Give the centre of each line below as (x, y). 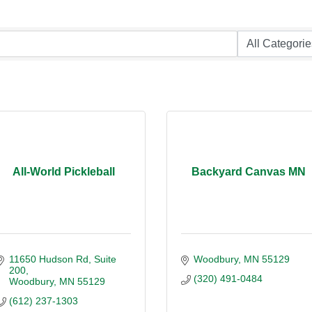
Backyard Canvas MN (248, 172)
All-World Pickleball (64, 172)
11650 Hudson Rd (48, 259)
